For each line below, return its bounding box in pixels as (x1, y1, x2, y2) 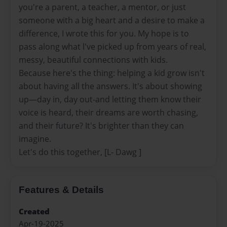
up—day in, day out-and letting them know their (19, 93, 201, 105)
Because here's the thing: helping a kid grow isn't (19, 67, 205, 79)
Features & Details (19, 184, 104, 195)
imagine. (19, 133, 51, 144)
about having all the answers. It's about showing (19, 80, 202, 92)
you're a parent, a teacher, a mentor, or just (19, 1, 186, 13)
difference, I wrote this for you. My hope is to (19, 27, 189, 39)
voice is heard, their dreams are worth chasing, (19, 106, 198, 118)
